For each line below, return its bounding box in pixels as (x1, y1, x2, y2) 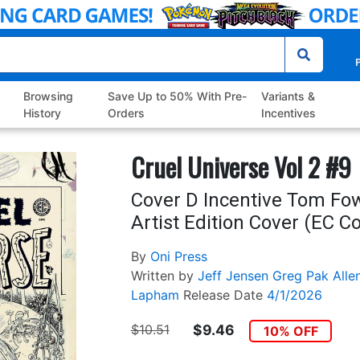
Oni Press (149, 248, 207, 265)
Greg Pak (272, 268, 329, 284)
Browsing (23, 89, 74, 104)
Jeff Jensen (197, 268, 268, 284)
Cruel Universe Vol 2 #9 (130, 148, 351, 186)
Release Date (182, 287, 263, 304)
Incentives (260, 106, 316, 121)
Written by (130, 268, 194, 284)
